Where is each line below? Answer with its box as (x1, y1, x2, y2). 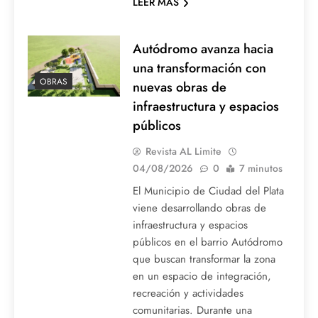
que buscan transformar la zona (132, 251, 275, 268)
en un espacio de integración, (132, 268, 271, 285)
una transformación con (132, 58, 266, 78)
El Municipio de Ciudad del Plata (132, 183, 284, 199)
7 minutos (238, 161, 283, 176)
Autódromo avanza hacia (132, 39, 273, 59)
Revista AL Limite (145, 144, 221, 159)
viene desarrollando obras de (132, 200, 266, 216)
